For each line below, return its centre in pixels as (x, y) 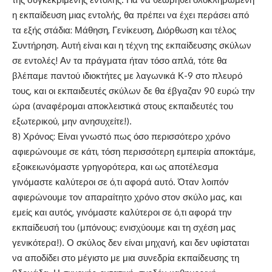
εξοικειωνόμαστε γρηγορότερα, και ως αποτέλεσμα (115, 167)
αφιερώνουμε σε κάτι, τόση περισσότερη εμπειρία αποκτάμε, (134, 152)
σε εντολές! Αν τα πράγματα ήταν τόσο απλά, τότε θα (120, 61)
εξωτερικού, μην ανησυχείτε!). (72, 121)
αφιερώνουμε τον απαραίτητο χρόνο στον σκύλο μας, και (127, 197)
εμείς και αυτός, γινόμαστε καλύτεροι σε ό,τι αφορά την (122, 212)
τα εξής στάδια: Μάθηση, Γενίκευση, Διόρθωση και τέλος (124, 30)
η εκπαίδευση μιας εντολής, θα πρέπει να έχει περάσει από (131, 15)
